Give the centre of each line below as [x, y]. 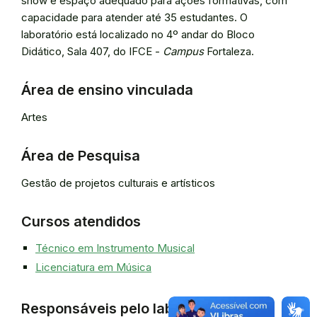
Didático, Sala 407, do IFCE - [92, 51]
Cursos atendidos [81, 221]
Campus [183, 51]
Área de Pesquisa [81, 156]
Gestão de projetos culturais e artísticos [118, 183]
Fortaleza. [229, 51]
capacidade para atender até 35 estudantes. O [134, 17]
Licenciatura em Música [93, 267]
